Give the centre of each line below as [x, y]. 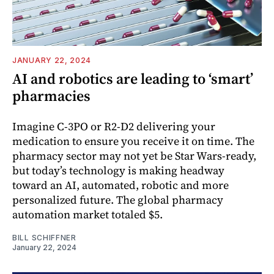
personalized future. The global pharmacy [118, 199]
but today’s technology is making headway [118, 170]
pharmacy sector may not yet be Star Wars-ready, [134, 155]
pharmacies [51, 95]
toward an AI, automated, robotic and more [120, 185]
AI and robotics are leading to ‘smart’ [133, 78]
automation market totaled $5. [87, 214]
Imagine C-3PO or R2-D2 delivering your [114, 126]
